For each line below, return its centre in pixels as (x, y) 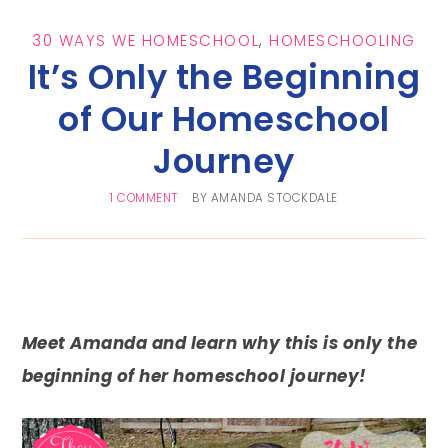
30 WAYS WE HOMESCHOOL (146, 41)
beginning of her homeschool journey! (194, 376)
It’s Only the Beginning (224, 78)
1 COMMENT (144, 198)
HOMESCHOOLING (342, 41)
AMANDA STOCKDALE (274, 198)
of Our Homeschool (224, 120)
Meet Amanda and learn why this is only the (219, 343)
